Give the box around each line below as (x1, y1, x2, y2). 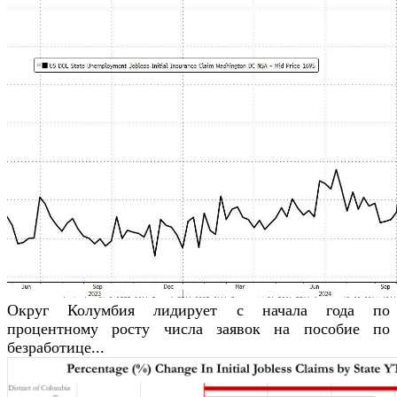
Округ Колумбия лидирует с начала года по (7, 300, 390, 319)
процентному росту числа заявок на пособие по (7, 319, 390, 338)
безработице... (7, 338, 105, 356)
